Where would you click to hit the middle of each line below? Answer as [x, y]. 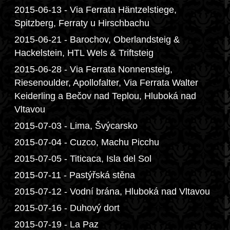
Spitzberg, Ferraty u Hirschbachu [82, 23]
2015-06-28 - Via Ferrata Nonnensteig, [93, 69]
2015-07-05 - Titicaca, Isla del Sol [83, 159]
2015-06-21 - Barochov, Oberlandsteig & [97, 40]
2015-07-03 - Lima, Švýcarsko [76, 126]
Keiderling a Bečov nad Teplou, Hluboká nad [105, 96]
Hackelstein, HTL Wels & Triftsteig [84, 53]
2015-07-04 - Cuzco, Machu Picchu [87, 142]
